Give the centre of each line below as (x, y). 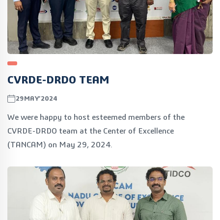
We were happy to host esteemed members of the (96, 117)
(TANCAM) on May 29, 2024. (60, 145)
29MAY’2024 (36, 99)
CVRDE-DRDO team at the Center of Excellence (91, 131)
